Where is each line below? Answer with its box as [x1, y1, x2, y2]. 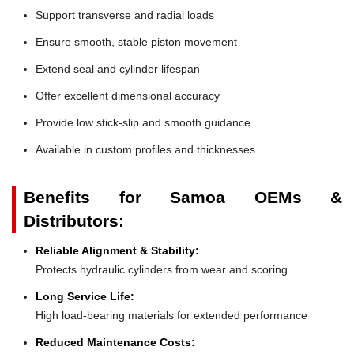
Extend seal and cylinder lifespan [36, 62, 200, 75]
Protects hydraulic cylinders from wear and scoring [36, 262, 288, 276]
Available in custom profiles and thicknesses [36, 142, 255, 156]
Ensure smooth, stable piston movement [36, 35, 237, 48]
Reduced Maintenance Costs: [36, 335, 195, 348]
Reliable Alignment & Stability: [36, 243, 199, 257]
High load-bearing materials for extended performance [36, 308, 307, 322]
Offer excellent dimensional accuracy [36, 88, 220, 102]
